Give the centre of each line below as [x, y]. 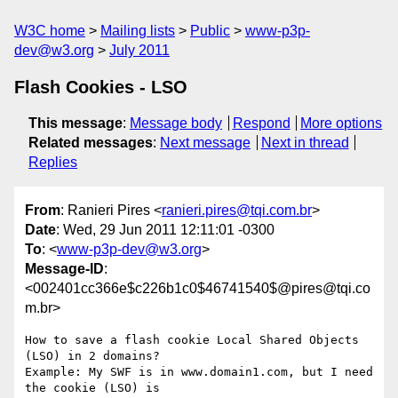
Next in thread [305, 143]
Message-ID [64, 269]
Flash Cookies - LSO [101, 87]
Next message [205, 143]
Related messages [91, 143]
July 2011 [139, 50]
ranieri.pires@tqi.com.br [237, 211]
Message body [176, 123]
